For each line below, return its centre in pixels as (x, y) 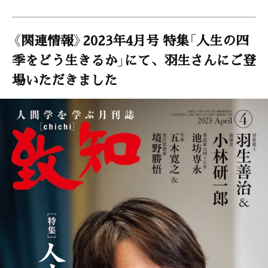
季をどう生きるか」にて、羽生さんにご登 (134, 59)
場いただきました (65, 79)
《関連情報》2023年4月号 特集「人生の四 (130, 39)
